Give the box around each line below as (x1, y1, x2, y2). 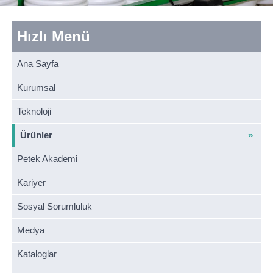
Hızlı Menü (17, 28, 90, 44)
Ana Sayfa (17, 58, 58, 69)
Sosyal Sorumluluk (17, 201, 92, 211)
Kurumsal (17, 82, 55, 93)
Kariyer (17, 177, 46, 188)
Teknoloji (17, 106, 51, 116)
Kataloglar (17, 249, 57, 259)
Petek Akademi (17, 154, 77, 164)
